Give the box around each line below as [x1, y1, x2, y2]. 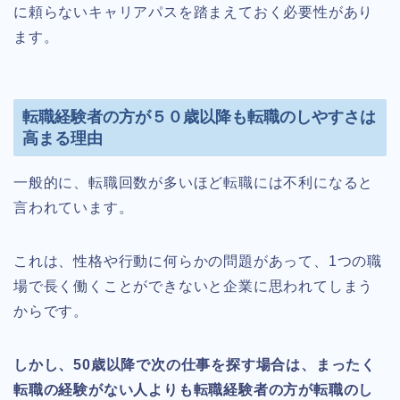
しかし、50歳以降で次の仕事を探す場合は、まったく [13, 356, 376, 372]
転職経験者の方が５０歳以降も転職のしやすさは [22, 106, 376, 126]
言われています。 [13, 199, 134, 215]
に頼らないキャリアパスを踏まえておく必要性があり [13, 4, 374, 21]
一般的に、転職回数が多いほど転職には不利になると [13, 174, 374, 190]
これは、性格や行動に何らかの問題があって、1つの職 [13, 253, 382, 269]
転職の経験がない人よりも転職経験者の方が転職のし [13, 381, 374, 397]
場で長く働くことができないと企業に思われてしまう [13, 278, 374, 294]
